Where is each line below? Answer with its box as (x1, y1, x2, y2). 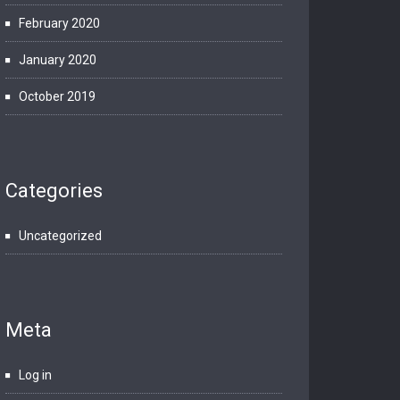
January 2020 (19, 53, 96, 67)
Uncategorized (19, 229, 102, 243)
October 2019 (19, 89, 96, 104)
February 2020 (19, 16, 100, 30)
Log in (19, 368, 52, 382)
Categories (5, 179, 103, 202)
